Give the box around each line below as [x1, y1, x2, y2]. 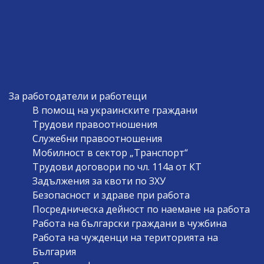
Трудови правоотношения [32, 117, 157, 131]
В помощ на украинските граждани [32, 103, 197, 117]
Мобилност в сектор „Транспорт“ [32, 146, 188, 159]
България [32, 245, 76, 258]
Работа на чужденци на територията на [32, 230, 218, 244]
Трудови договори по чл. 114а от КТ [32, 160, 202, 173]
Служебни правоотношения [32, 131, 162, 145]
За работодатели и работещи [8, 89, 147, 103]
